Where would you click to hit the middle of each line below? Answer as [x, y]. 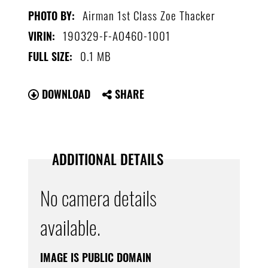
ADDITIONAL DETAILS [108, 159]
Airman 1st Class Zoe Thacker [149, 15]
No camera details [99, 197]
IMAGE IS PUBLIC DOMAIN [96, 258]
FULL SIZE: [51, 56]
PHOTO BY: [52, 15]
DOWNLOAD [65, 94]
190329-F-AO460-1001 [117, 35]
